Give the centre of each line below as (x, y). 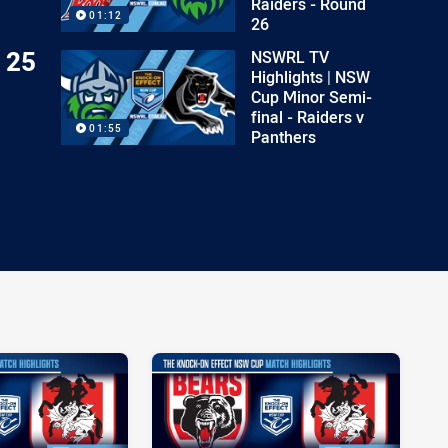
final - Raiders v (308, 117)
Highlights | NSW (311, 77)
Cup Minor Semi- (312, 97)
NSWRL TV (290, 57)
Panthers (284, 137)
